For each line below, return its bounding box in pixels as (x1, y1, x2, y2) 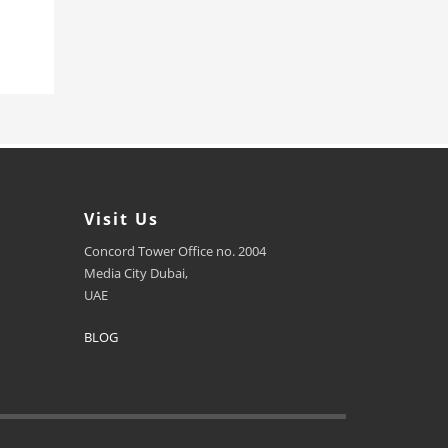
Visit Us (83, 208, 159, 231)
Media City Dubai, (83, 264, 188, 283)
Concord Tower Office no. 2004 (83, 242, 266, 261)
